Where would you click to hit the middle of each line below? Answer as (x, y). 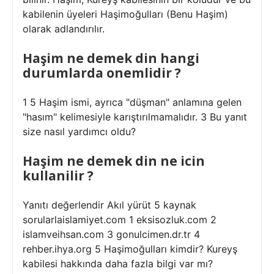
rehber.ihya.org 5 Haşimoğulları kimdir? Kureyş (130, 249)
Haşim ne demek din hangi (111, 58)
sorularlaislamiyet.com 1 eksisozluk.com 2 (120, 220)
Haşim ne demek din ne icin (114, 161)
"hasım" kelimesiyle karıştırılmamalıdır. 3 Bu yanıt (135, 117)
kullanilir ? (58, 176)
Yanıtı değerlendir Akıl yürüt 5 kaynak (109, 205)
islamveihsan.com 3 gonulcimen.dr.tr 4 (111, 234)
